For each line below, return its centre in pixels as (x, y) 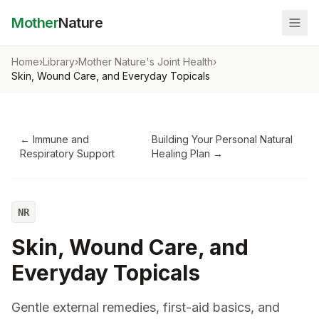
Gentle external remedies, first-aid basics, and (146, 307)
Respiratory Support (67, 153)
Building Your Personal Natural (222, 139)
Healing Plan (181, 153)
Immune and (61, 139)
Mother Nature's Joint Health (146, 62)
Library (59, 62)
